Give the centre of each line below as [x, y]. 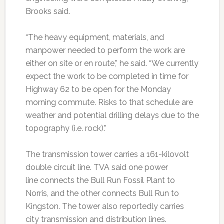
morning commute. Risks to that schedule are [109, 102]
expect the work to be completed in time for [107, 76]
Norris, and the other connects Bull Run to [102, 193]
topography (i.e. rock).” [66, 128]
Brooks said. [47, 11]
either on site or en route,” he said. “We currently [112, 63]
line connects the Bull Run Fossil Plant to [100, 180]
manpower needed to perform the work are [105, 50]
